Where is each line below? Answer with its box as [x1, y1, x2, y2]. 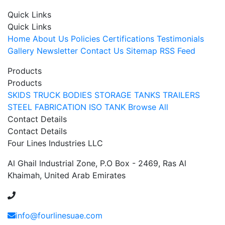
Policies [71, 34, 100, 44]
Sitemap [126, 46, 157, 56]
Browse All [128, 102, 168, 112]
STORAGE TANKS [94, 90, 160, 100]
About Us [33, 34, 68, 44]
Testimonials [157, 34, 204, 44]
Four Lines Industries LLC [8, 138, 103, 148]
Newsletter [37, 46, 78, 56]
